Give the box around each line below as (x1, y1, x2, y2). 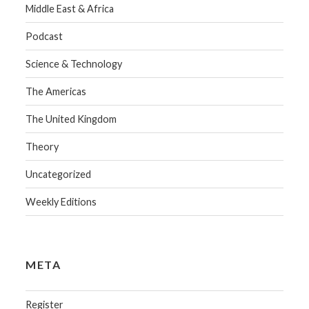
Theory (26, 141, 59, 153)
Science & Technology (26, 58, 123, 70)
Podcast (26, 30, 63, 43)
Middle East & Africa (26, 3, 114, 15)
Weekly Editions (26, 196, 97, 208)
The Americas (26, 86, 87, 98)
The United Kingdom (26, 113, 117, 126)
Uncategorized (26, 168, 92, 181)
